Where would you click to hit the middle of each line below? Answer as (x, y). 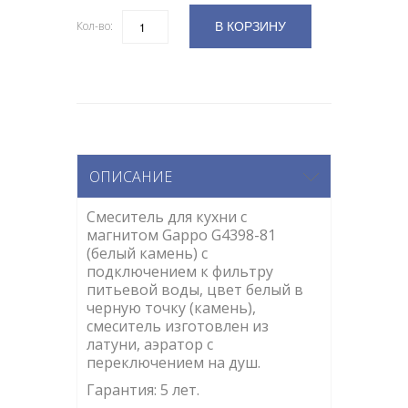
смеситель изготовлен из (178, 326)
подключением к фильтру (180, 272)
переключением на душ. (173, 363)
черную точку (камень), (171, 308)
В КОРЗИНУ (250, 26)
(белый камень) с (147, 254)
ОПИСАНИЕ (131, 177)
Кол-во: (95, 26)
